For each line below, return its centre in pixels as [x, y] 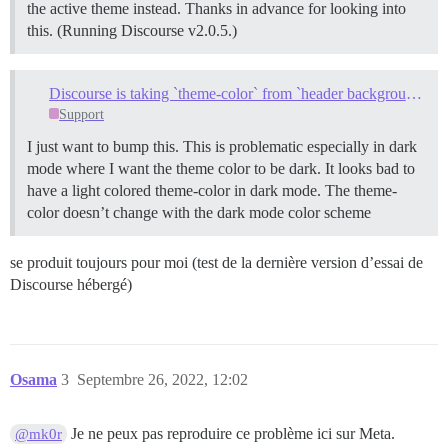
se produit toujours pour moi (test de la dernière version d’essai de [216, 262]
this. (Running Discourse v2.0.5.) [132, 30]
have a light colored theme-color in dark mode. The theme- [212, 190]
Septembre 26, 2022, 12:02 [162, 379]
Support [82, 114]
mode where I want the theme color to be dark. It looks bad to [221, 168]
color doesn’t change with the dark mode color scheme [199, 212]
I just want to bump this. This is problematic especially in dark [222, 146]
